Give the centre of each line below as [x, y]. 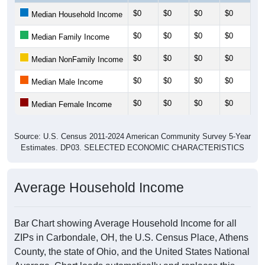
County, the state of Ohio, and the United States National [132, 252]
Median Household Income [76, 15]
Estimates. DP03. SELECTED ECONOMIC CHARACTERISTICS [132, 148]
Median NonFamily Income [76, 60]
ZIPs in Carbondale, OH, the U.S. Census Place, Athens [131, 238]
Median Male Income [66, 82]
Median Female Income [70, 105]
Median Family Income [69, 37]
